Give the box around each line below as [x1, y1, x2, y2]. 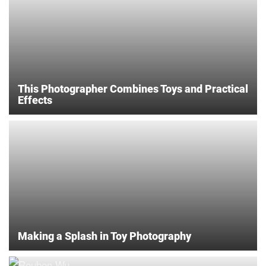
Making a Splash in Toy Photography [18, 229, 191, 242]
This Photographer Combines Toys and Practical [18, 82, 248, 95]
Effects [18, 93, 52, 106]
